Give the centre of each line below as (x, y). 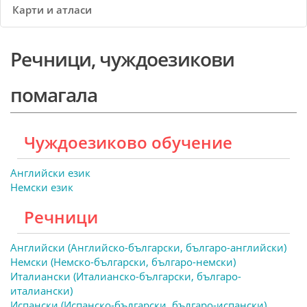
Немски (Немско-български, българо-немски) (123, 262)
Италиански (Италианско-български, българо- (126, 276)
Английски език (50, 173)
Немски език (42, 187)
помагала (54, 95)
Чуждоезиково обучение (128, 142)
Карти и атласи (52, 10)
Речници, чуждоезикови (122, 59)
